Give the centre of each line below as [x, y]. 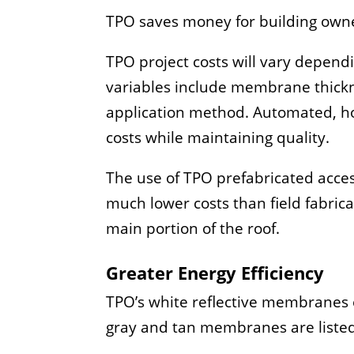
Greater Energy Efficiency [215, 272]
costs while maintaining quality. [218, 137]
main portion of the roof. [193, 228]
